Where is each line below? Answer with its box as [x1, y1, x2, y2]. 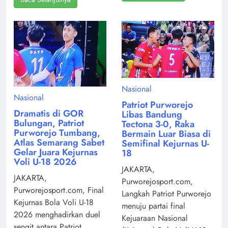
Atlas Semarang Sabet [14, 136, 104, 150]
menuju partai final [122, 200, 185, 212]
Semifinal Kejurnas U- [122, 137, 209, 151]
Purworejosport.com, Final [14, 184, 104, 196]
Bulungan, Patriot [14, 117, 84, 130]
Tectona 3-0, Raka [122, 118, 194, 131]
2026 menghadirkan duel [14, 209, 100, 221]
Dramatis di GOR [14, 107, 83, 121]
